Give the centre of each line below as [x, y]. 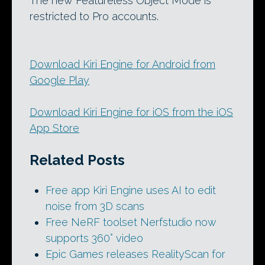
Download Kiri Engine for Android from [122, 64]
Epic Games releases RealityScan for [135, 254]
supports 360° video [94, 238]
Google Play [59, 80]
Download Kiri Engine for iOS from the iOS [131, 112]
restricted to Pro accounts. [94, 16]
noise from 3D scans [95, 206]
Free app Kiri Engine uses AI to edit [131, 190]
